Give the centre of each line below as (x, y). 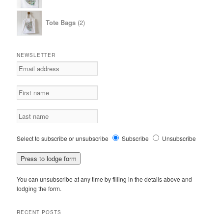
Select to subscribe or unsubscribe (63, 138)
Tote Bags (60, 22)
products (95, 25)
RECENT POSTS (39, 212)
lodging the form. (39, 188)
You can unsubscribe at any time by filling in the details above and (105, 179)
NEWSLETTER (36, 55)
